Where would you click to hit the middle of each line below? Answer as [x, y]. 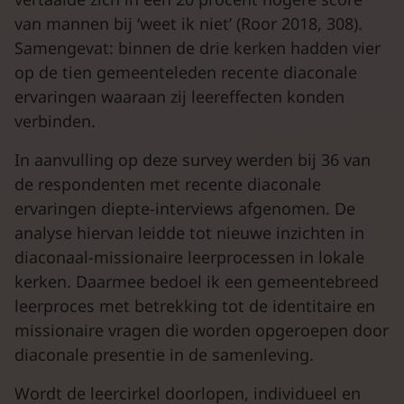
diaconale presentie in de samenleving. [164, 354]
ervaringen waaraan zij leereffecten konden [179, 96]
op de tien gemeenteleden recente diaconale [186, 72]
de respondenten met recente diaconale [168, 184]
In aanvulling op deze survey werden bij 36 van [193, 160]
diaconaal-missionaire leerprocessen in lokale [189, 257]
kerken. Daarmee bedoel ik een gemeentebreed [197, 281]
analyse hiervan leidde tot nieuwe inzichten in [189, 233]
